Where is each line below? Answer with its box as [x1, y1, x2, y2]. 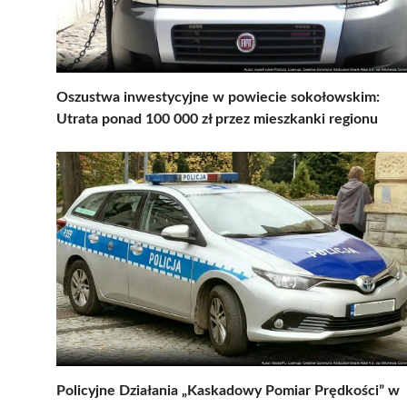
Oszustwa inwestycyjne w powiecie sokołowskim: [56, 89, 380, 104]
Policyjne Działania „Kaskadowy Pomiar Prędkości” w [56, 382, 400, 398]
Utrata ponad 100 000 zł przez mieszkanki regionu [56, 111, 378, 126]
